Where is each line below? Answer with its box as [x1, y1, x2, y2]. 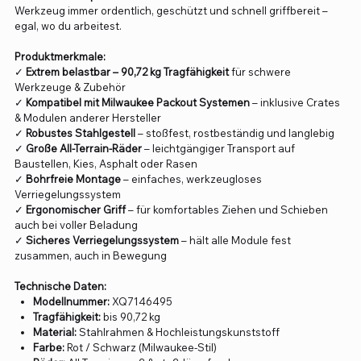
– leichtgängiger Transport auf [141, 141, 295, 155]
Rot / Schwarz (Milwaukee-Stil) [64, 340, 218, 354]
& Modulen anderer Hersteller [14, 110, 161, 124]
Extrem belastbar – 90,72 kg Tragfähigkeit [25, 64, 229, 78]
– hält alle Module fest [178, 233, 291, 247]
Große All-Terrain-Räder [25, 141, 142, 155]
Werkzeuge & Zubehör [14, 80, 126, 93]
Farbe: [33, 340, 65, 354]
